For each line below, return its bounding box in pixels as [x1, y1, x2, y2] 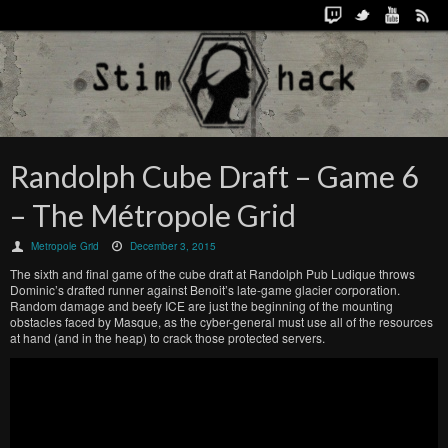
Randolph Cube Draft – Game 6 [10, 158, 418, 194]
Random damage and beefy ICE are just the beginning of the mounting [10, 297, 393, 314]
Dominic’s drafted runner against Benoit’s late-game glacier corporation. [10, 281, 400, 298]
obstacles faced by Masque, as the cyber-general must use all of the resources [10, 313, 433, 330]
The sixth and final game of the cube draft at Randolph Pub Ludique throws [10, 265, 415, 282]
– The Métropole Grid [10, 197, 296, 233]
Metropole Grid [31, 239, 100, 253]
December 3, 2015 [130, 239, 217, 253]
